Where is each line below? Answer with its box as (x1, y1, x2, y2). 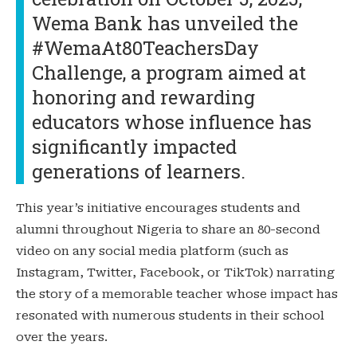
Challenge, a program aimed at (32, 59, 306, 85)
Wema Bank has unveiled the (32, 10, 298, 36)
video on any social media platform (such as (16, 243, 288, 258)
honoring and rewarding (32, 84, 255, 110)
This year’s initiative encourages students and (16, 200, 300, 215)
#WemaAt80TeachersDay (32, 34, 259, 61)
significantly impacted (32, 133, 237, 159)
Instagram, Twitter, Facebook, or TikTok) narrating (16, 265, 335, 280)
